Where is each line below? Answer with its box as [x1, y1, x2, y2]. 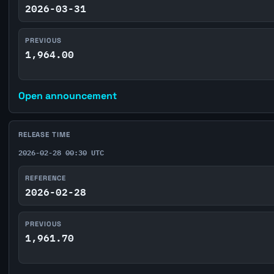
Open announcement [18, 89, 117, 102]
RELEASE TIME [18, 130, 70, 139]
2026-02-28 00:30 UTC [18, 146, 104, 158]
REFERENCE [25, 173, 67, 182]
